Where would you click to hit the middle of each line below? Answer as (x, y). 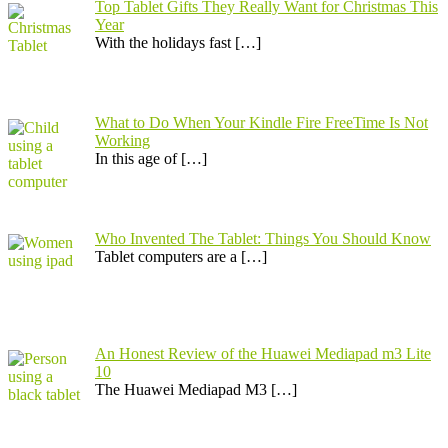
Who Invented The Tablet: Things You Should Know (263, 238)
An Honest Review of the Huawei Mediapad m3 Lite (263, 354)
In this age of (138, 158)
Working (122, 140)
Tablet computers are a (168, 256)
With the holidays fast (165, 43)
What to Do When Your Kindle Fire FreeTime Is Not (261, 122)
